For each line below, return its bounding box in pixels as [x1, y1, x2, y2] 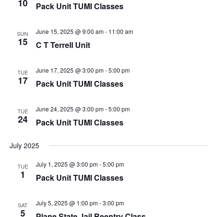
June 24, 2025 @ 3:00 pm [35, 105, 104, 113]
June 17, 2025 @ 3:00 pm [35, 66, 104, 74]
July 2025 [9, 140, 39, 150]
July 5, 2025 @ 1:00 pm [35, 199, 98, 207]
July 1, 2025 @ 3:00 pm [35, 160, 98, 168]
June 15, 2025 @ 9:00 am [35, 27, 104, 35]
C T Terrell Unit [35, 39, 90, 50]
